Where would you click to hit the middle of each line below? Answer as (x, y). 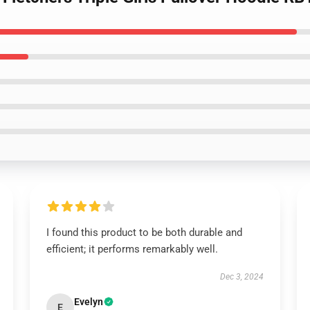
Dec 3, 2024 (242, 277)
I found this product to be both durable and (144, 232)
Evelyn (88, 302)
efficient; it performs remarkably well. (132, 249)
